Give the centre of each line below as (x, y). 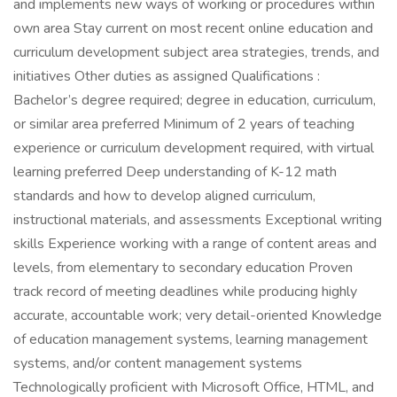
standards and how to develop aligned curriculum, (164, 196)
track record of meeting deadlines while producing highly (185, 292)
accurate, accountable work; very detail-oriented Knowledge (198, 315)
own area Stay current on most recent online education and (193, 28)
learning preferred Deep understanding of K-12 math (175, 172)
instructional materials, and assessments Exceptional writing (198, 220)
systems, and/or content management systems (158, 363)
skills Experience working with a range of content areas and (195, 244)
